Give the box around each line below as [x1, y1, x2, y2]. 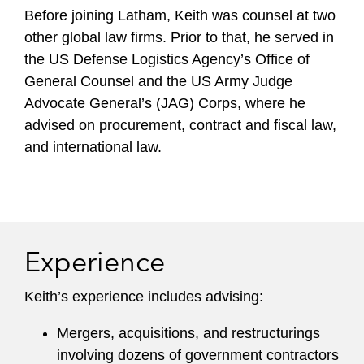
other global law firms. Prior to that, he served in [24, 29, 334, 45]
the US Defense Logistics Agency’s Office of [24, 51, 310, 67]
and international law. [24, 139, 162, 155]
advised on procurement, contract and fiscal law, [24, 117, 336, 133]
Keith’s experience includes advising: [24, 288, 263, 305]
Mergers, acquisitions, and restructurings [57, 325, 320, 341]
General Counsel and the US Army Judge [24, 73, 292, 89]
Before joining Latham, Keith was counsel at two [24, 7, 336, 24]
